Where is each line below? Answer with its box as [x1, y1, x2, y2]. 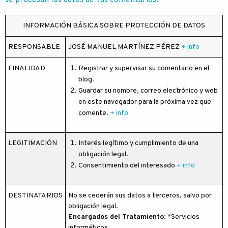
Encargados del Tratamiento [68, 213, 164, 221]
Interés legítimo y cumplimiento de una [78, 139, 198, 148]
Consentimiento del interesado [78, 161, 177, 170]
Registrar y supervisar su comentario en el [78, 64, 209, 73]
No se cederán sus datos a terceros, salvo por [68, 191, 212, 200]
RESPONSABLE [8, 43, 60, 51]
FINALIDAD [8, 64, 45, 73]
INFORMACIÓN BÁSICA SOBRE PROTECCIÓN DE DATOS [23, 21, 205, 30]
